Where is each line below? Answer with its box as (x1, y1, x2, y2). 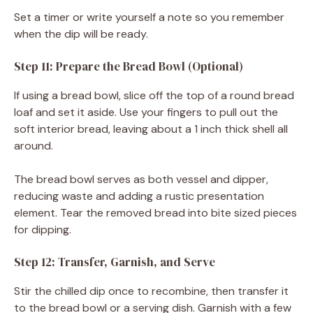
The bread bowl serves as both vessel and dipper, (14, 171, 268, 187)
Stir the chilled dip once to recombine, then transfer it (14, 283, 289, 298)
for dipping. (14, 221, 71, 237)
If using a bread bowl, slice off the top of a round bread (14, 87, 294, 103)
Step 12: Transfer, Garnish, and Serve (14, 253, 215, 270)
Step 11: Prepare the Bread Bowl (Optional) (14, 57, 243, 75)
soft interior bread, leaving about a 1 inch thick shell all (14, 121, 288, 136)
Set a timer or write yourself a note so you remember (14, 9, 284, 24)
